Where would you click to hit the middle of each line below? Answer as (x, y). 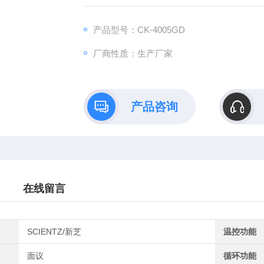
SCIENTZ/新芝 (55, 232)
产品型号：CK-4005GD (139, 30)
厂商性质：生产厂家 (133, 53)
